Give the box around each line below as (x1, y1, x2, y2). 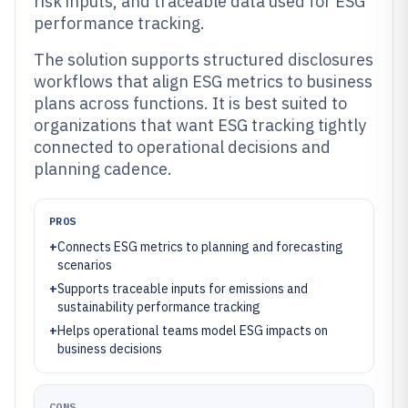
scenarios (57, 257, 112, 273)
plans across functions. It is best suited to (34, 93, 347, 114)
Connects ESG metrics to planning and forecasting (57, 239, 343, 255)
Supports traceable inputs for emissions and (57, 280, 308, 297)
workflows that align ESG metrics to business (34, 71, 372, 92)
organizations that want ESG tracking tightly (34, 115, 366, 136)
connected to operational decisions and (34, 137, 331, 158)
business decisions (57, 341, 162, 357)
